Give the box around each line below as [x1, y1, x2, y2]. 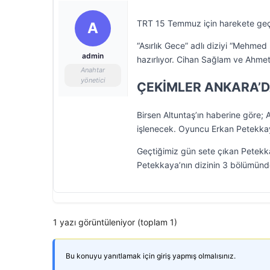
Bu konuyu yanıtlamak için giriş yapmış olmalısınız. [66, 251, 236, 260]
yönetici [80, 76, 105, 84]
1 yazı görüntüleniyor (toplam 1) [53, 217, 177, 227]
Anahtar [81, 66, 105, 74]
